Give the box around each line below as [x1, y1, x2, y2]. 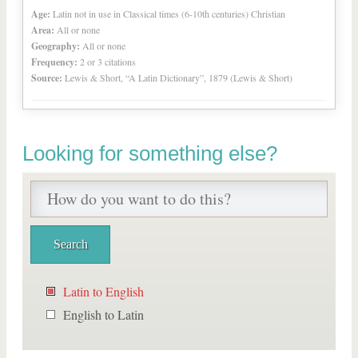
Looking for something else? [22, 141, 277, 165]
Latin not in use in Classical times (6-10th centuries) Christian [53, 7, 285, 20]
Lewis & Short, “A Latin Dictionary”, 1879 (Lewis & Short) [65, 71, 292, 84]
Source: [31, 71, 62, 85]
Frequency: [31, 55, 78, 69]
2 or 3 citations [80, 55, 136, 68]
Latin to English [63, 283, 144, 300]
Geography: [31, 39, 80, 53]
